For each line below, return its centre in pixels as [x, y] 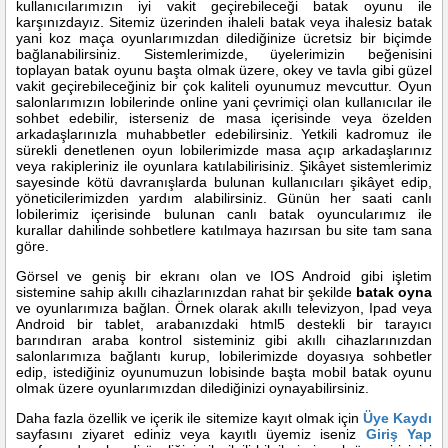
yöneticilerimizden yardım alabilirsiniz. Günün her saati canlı [224, 198]
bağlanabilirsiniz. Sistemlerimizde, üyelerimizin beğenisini [224, 54]
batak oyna [394, 292]
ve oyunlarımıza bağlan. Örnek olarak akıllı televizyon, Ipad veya [224, 308]
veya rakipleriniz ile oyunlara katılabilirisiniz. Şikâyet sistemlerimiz [224, 166]
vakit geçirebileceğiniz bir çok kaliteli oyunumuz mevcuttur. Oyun [224, 86]
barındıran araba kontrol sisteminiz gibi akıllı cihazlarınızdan [224, 340]
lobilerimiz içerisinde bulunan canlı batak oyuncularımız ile [224, 214]
